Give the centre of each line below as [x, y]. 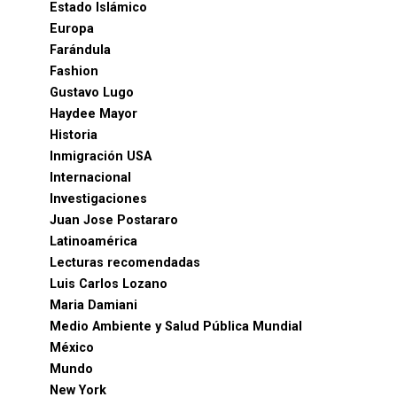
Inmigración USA [101, 156]
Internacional [90, 178]
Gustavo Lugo [92, 93]
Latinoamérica [93, 241]
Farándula [80, 50]
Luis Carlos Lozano [109, 284]
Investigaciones [98, 199]
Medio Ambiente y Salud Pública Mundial [176, 327]
